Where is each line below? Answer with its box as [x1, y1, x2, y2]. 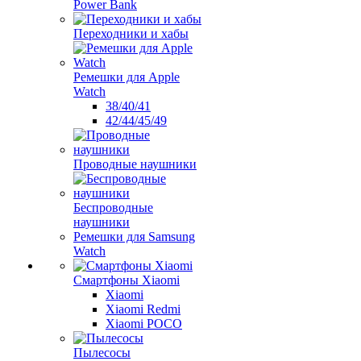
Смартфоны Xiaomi [73, 273, 180, 287]
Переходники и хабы [73, 27, 189, 40]
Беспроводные [73, 201, 153, 214]
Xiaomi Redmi [106, 302, 180, 316]
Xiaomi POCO [106, 317, 182, 330]
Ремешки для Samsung [73, 230, 195, 243]
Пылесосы [73, 346, 131, 359]
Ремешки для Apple [73, 70, 180, 84]
